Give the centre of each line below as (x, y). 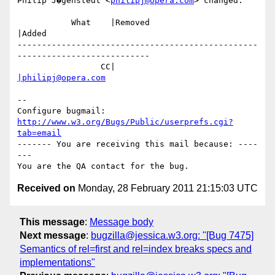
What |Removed (44, 23)
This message (52, 222)
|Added (32, 34)
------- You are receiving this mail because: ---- (137, 144)
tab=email (39, 133)
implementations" (57, 262)
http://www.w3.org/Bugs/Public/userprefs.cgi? (125, 122)
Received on (46, 188)
